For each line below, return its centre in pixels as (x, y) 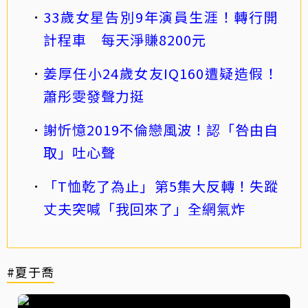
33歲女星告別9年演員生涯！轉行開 (161, 17)
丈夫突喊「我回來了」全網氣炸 (144, 209)
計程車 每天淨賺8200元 (125, 40)
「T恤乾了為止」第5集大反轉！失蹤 (161, 186)
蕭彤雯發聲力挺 (94, 96)
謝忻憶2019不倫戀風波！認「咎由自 (161, 130)
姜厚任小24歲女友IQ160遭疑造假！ (161, 73)
